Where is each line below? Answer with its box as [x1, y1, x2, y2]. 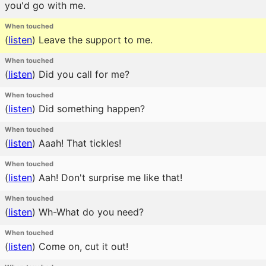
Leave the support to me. [36, 34, 153, 46]
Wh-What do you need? [36, 206, 144, 218]
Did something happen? [36, 103, 145, 115]
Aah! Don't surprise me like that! [36, 172, 182, 183]
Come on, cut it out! [36, 240, 128, 252]
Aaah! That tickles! [36, 137, 121, 149]
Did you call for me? [36, 68, 129, 80]
